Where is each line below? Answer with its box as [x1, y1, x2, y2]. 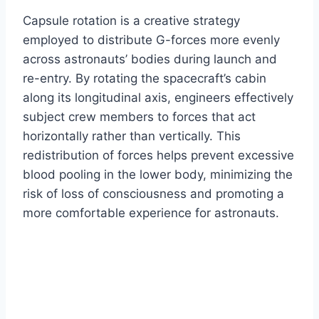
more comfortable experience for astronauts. [23, 206, 279, 221]
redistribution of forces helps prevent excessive [23, 148, 294, 163]
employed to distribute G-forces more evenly [23, 33, 280, 48]
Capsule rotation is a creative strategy [23, 14, 240, 28]
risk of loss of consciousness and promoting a [23, 187, 284, 202]
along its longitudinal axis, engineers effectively [23, 90, 293, 105]
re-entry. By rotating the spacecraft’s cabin [23, 71, 266, 86]
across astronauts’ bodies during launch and [23, 52, 277, 67]
